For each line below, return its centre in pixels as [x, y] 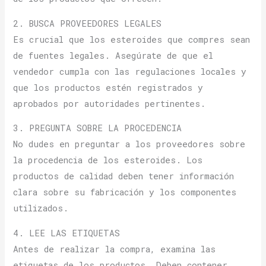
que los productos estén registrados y [108, 87]
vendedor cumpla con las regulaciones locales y [130, 71]
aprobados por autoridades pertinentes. [110, 103]
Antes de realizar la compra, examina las [115, 249]
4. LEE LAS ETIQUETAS [67, 233]
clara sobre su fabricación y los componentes [125, 192]
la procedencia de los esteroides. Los [108, 160]
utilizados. [41, 208]
